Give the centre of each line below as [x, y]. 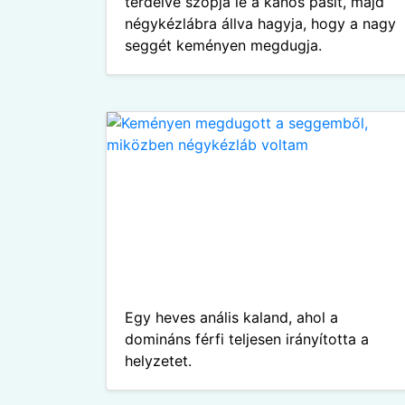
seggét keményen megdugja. [223, 45]
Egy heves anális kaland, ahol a [231, 317]
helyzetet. [158, 361]
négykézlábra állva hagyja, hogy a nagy [260, 24]
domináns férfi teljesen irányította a [247, 339]
